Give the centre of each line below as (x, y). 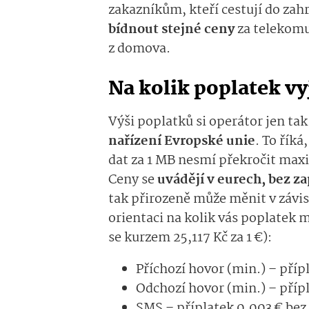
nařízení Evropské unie (182, 142)
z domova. (139, 49)
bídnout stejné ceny (171, 30)
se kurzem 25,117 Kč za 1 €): (190, 238)
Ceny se (133, 180)
